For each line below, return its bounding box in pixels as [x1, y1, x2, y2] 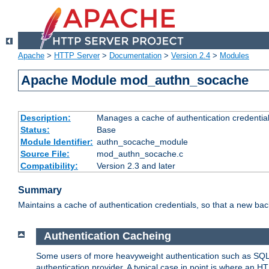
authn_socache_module [96, 137, 188, 147]
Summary [18, 185, 62, 196]
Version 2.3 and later [96, 161, 175, 171]
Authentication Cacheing [43, 230, 171, 243]
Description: [20, 113, 71, 123]
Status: [20, 125, 50, 135]
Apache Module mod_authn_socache [21, 73, 249, 88]
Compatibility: [20, 161, 78, 171]
